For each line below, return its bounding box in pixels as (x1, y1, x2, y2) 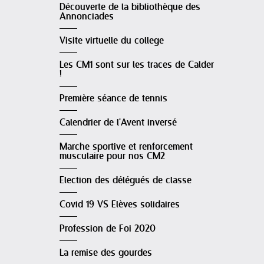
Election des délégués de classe (60, 175, 192, 186)
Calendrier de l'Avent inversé (60, 117, 177, 128)
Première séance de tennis (60, 93, 167, 104)
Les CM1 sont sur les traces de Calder (60, 60, 214, 71)
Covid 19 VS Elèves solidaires (60, 199, 180, 210)
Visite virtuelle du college (60, 35, 164, 47)
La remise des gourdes (60, 247, 152, 259)
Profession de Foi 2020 (60, 223, 156, 235)
